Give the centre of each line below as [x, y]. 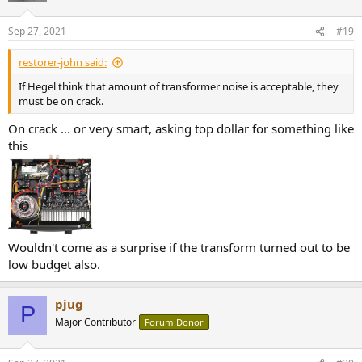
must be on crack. [61, 101]
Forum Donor [174, 322]
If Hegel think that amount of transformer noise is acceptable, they [179, 87]
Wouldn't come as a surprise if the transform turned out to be [179, 247]
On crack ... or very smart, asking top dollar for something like [181, 128]
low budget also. [54, 264]
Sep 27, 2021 [37, 32]
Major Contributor [95, 322]
